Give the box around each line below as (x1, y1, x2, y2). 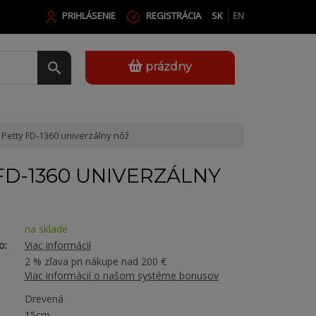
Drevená (24, 292, 63, 305)
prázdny (145, 60, 192, 73)
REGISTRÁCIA (146, 9, 201, 22)
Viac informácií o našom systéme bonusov (24, 269, 219, 282)
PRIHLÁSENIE (62, 9, 116, 22)
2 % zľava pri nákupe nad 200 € (24, 255, 166, 268)
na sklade (24, 222, 68, 236)
